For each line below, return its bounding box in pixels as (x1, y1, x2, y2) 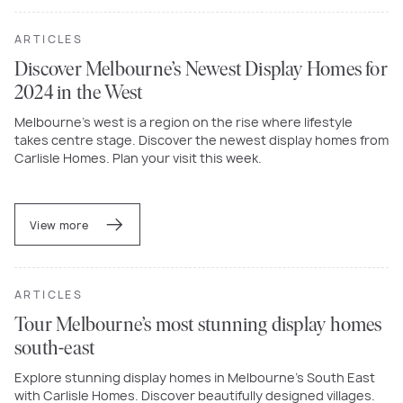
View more (30, 217, 92, 233)
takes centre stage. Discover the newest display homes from (14, 130, 389, 148)
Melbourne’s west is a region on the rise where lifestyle (14, 112, 353, 130)
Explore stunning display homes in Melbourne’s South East (14, 368, 375, 386)
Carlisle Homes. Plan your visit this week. (14, 148, 262, 166)
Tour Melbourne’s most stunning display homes (14, 315, 382, 336)
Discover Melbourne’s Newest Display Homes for (14, 59, 388, 81)
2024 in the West (14, 83, 143, 104)
